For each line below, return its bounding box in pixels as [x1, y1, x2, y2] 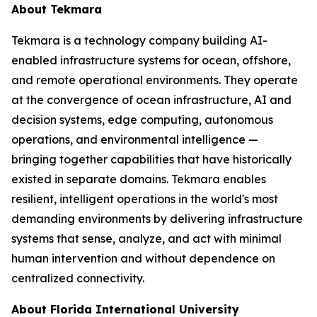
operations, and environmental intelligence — [11, 132, 258, 146]
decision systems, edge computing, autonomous [11, 113, 273, 127]
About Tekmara [11, 2, 102, 16]
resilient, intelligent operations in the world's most [11, 192, 278, 206]
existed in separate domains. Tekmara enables [11, 172, 266, 186]
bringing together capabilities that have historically [11, 152, 292, 166]
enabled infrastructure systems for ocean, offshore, [11, 53, 291, 67]
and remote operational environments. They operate [11, 73, 298, 87]
